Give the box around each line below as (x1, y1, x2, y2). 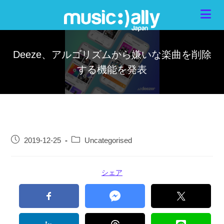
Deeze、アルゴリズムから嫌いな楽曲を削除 (12, 49, 211, 60)
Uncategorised (84, 136, 132, 144)
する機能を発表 (77, 64, 147, 75)
